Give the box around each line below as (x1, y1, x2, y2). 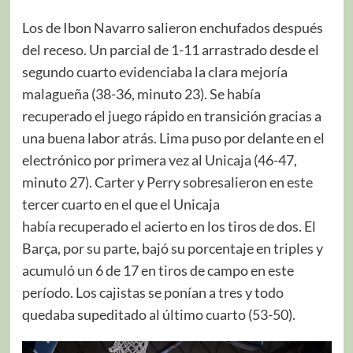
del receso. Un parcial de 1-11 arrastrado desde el (21, 40, 319, 58)
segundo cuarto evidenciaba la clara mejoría (21, 62, 288, 80)
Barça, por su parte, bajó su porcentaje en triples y (21, 239, 323, 257)
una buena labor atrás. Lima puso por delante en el (21, 128, 325, 147)
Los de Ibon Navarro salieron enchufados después (21, 18, 323, 36)
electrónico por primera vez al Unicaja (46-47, (21, 150, 297, 169)
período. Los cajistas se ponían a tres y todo (21, 283, 284, 301)
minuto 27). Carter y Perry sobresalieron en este (21, 173, 313, 191)
